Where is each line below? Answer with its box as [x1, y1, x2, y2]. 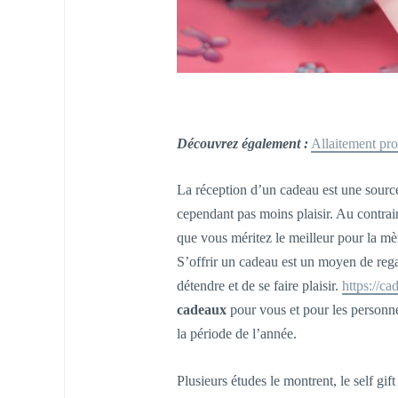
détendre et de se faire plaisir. [176, 278, 342, 294]
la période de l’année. [176, 326, 297, 342]
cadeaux [176, 302, 227, 318]
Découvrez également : [176, 135, 308, 151]
